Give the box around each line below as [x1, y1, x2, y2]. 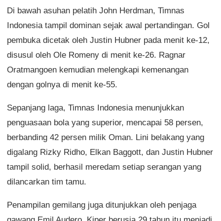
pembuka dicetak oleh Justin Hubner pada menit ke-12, [7, 36, 210, 45]
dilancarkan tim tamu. [7, 177, 86, 187]
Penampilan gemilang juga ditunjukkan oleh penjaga [7, 200, 196, 210]
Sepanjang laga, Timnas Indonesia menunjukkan [7, 103, 184, 113]
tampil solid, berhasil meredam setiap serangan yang [7, 162, 201, 172]
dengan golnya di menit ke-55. [7, 80, 117, 90]
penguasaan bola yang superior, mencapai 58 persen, [7, 118, 203, 128]
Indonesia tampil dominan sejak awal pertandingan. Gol [7, 21, 210, 31]
